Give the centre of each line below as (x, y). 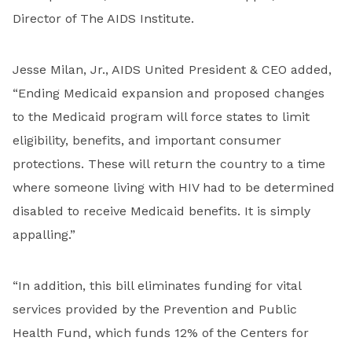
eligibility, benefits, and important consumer (147, 141)
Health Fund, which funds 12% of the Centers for (161, 333)
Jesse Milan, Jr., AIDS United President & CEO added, (172, 70)
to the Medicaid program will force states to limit (161, 117)
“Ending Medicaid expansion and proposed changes (169, 93)
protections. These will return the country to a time (169, 164)
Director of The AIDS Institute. (103, 19)
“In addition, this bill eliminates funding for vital (157, 286)
